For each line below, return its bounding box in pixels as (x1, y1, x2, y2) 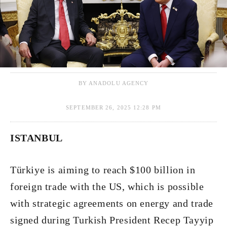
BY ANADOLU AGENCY (78, 80, 149, 86)
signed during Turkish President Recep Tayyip (10, 214, 214, 225)
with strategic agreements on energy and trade (10, 198, 214, 209)
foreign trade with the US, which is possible (10, 181, 204, 192)
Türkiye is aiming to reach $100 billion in (10, 164, 196, 175)
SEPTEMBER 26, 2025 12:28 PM (66, 104, 161, 110)
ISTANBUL (10, 132, 63, 143)
